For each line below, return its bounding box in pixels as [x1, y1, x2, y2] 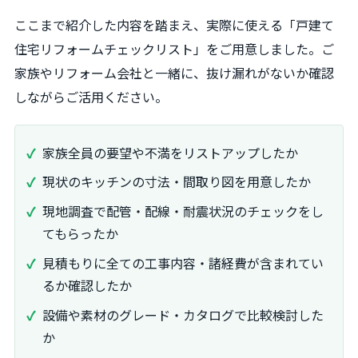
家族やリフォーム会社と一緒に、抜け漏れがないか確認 [14, 63, 334, 83]
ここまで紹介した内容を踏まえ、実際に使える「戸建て [14, 15, 334, 35]
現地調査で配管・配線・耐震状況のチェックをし [42, 201, 324, 221]
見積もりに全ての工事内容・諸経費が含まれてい [42, 253, 324, 272]
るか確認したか [42, 275, 132, 295]
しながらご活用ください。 [14, 87, 168, 107]
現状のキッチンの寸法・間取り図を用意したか [42, 172, 311, 192]
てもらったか [42, 224, 118, 244]
